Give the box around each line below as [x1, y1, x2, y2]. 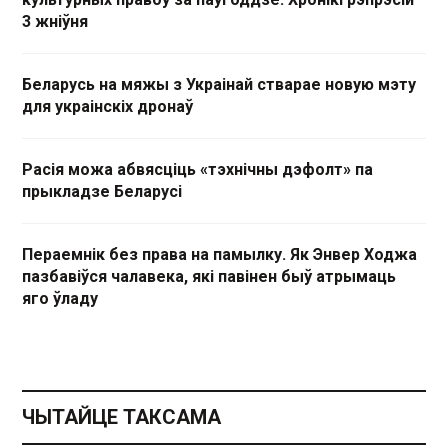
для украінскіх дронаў [22, 96, 193, 116]
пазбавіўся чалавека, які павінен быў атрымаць [22, 266, 396, 286]
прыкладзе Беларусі [22, 181, 182, 201]
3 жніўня [22, 11, 88, 31]
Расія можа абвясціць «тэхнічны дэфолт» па [22, 159, 373, 179]
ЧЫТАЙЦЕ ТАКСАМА [22, 404, 221, 429]
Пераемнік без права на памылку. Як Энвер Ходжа [22, 244, 417, 264]
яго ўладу [22, 288, 98, 308]
